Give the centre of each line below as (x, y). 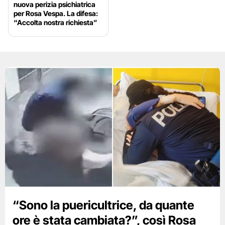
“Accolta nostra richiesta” (55, 23)
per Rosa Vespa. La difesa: (56, 14)
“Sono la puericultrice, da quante (103, 205)
